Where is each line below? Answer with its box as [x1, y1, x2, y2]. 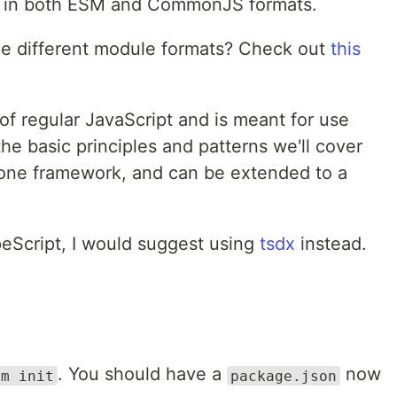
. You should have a [58, 363, 227, 385]
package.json [230, 367, 337, 385]
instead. [295, 233, 367, 255]
